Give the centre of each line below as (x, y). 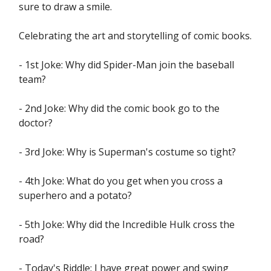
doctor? (36, 123)
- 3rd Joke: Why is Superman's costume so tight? (127, 152)
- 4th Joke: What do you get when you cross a (121, 181)
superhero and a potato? (75, 195)
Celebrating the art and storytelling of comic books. (135, 36)
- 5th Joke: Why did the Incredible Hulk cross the (127, 224)
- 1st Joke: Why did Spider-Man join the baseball (126, 65)
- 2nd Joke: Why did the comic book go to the (119, 108)
